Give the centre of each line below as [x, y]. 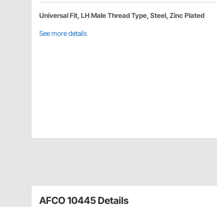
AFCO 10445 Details [84, 201]
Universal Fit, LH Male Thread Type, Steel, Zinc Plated [122, 15]
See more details [63, 33]
